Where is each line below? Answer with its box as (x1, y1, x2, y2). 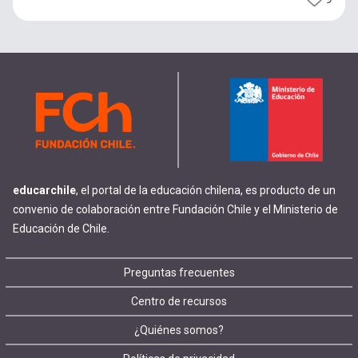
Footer (6, 258, 115, 304)
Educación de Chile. (13, 222, 109, 236)
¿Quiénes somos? (134, 324, 224, 337)
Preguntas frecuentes (123, 266, 235, 280)
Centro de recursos (131, 295, 227, 308)
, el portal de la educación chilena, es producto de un (76, 184, 336, 197)
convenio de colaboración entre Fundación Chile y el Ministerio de (13, 203, 338, 217)
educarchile (13, 184, 76, 197)
